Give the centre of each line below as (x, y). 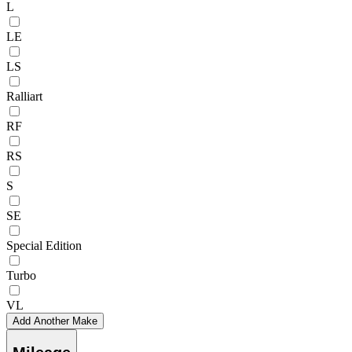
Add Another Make (55, 321)
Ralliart (24, 96)
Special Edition (44, 245)
